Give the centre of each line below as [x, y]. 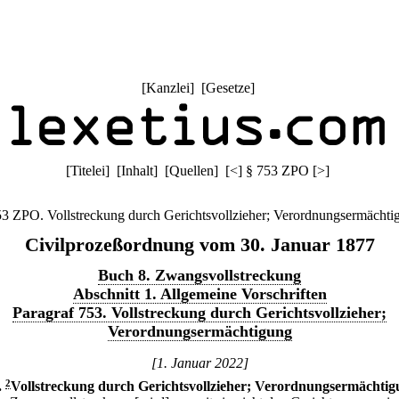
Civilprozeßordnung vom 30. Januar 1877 [199, 244]
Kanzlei [167, 88]
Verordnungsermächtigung [199, 331]
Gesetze [228, 88]
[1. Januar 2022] [199, 363]
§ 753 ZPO [277, 171]
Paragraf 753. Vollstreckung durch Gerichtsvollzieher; [199, 313]
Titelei [88, 171]
